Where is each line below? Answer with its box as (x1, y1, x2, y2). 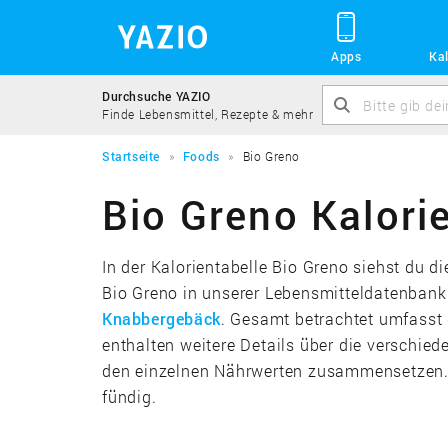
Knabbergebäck (102, 307, 221, 329)
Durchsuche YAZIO (102, 88, 211, 104)
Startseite (102, 148, 160, 164)
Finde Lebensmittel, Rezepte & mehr (102, 106, 314, 122)
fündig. (102, 385, 157, 407)
